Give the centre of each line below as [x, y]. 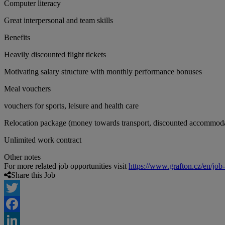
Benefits [17, 38]
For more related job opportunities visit [66, 166]
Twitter [15, 204]
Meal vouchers [27, 89]
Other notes [22, 157]
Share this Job [33, 175]
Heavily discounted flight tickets [55, 55]
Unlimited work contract [43, 140]
